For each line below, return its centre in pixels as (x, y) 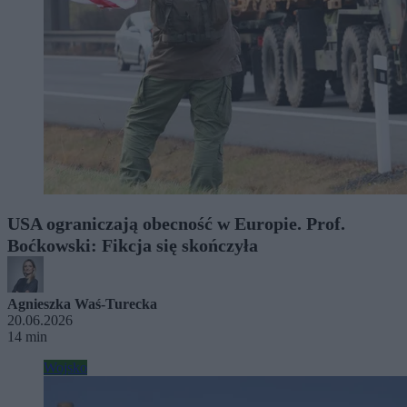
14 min (27, 336)
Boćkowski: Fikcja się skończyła (133, 245)
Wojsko (65, 367)
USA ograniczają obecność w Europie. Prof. (176, 223)
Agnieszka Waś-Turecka (82, 303)
